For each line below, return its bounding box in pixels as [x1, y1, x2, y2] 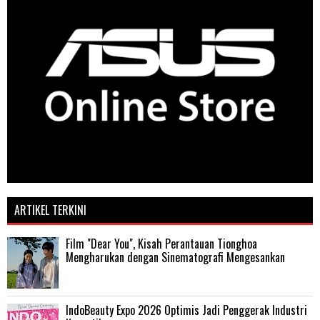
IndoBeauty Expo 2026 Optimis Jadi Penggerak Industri [66, 301, 307, 319]
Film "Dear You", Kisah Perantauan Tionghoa [66, 234, 257, 252]
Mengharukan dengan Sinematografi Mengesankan [66, 248, 285, 266]
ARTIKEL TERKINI [14, 201, 86, 219]
